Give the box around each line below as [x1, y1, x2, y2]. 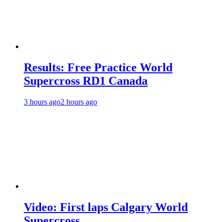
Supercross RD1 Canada [24, 74, 148, 88]
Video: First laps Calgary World [24, 200, 188, 214]
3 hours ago [24, 98, 60, 107]
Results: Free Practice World [24, 61, 172, 74]
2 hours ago [60, 98, 97, 107]
